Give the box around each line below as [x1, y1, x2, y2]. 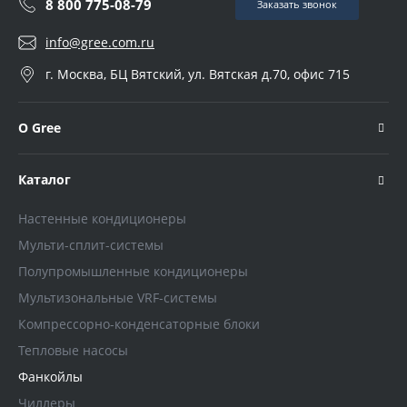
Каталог [18, 171, 71, 189]
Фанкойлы [18, 368, 83, 386]
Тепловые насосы [18, 342, 128, 360]
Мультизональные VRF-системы [18, 289, 217, 307]
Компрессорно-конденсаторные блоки [18, 315, 260, 333]
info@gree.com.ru [45, 34, 154, 52]
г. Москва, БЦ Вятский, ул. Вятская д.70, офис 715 [45, 65, 350, 84]
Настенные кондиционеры [18, 210, 186, 228]
